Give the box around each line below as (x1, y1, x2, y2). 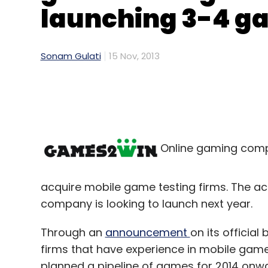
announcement (105, 225, 190, 240)
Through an (40, 225, 105, 240)
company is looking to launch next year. (40, 196, 252, 211)
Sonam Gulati (40, 49, 101, 62)
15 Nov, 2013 (108, 50, 160, 62)
